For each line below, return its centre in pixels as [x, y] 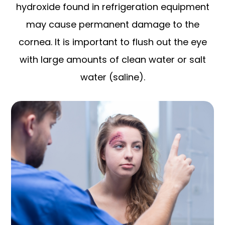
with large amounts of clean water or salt [113, 59]
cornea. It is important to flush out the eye [113, 42]
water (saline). [113, 77]
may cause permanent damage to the [113, 24]
